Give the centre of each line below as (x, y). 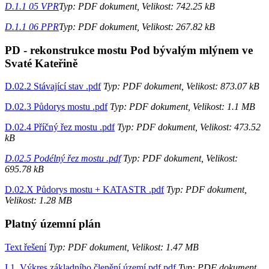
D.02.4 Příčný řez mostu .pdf (60, 127)
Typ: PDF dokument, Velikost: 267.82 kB (137, 26)
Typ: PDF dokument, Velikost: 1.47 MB (122, 247)
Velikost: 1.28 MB (38, 201)
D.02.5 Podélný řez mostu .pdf (63, 159)
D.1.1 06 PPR (32, 26)
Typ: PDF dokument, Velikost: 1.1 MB (181, 107)
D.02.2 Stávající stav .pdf (53, 86)
